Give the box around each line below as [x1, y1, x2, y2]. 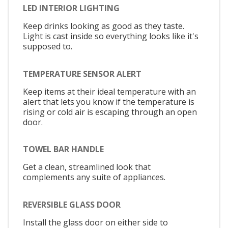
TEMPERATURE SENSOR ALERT [23, 68, 141, 79]
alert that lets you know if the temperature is [23, 96, 194, 107]
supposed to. [23, 41, 72, 52]
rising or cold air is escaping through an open [23, 106, 197, 118]
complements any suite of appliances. [23, 172, 165, 183]
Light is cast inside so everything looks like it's [23, 31, 198, 42]
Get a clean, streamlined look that [23, 161, 151, 173]
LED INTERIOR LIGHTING [23, 3, 120, 14]
